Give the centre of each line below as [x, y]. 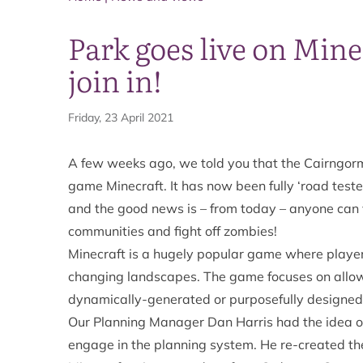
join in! [115, 79]
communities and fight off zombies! [173, 231]
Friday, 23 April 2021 [121, 117]
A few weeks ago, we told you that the [186, 162]
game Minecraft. [117, 185]
